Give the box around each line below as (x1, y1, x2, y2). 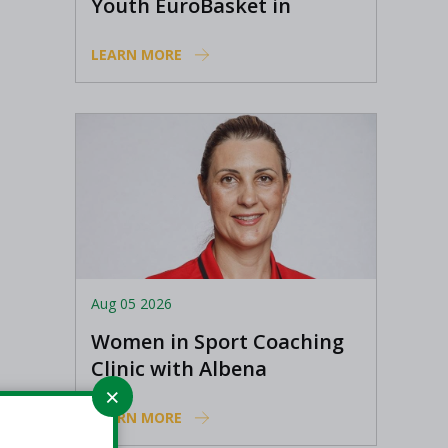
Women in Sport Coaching (90, 327, 344, 355)
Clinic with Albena (90, 354, 267, 382)
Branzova (90, 381, 183, 409)
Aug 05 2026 (90, 293, 172, 313)
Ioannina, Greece (90, 18, 255, 46)
